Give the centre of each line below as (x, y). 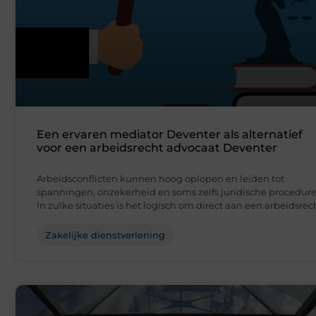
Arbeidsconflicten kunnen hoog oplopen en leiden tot (160, 179)
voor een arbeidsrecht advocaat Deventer (157, 148)
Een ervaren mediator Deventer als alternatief (170, 135)
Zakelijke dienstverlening (105, 235)
